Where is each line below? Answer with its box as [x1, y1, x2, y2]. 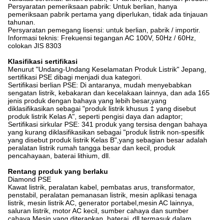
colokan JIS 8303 [8, 42, 61, 50]
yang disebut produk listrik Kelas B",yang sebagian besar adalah [8, 136, 207, 144]
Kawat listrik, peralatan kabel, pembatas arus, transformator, [8, 183, 195, 192]
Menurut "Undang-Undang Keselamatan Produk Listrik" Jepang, [8, 65, 206, 74]
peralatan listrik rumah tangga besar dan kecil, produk [8, 144, 175, 152]
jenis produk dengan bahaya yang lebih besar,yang [8, 97, 166, 105]
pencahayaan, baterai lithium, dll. [8, 152, 110, 160]
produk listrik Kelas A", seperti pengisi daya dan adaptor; [8, 112, 183, 121]
